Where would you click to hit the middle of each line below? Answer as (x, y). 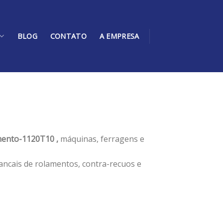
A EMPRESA (119, 36)
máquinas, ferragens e (102, 139)
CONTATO (68, 36)
